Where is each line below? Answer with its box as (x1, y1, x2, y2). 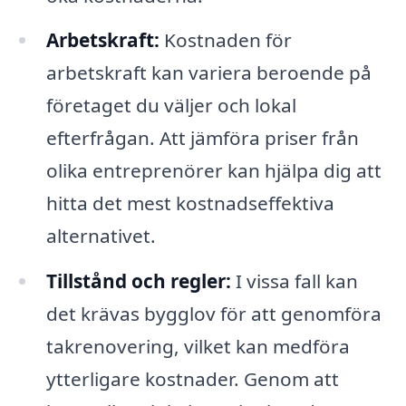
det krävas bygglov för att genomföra (45, 301, 382, 327)
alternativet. (45, 223, 156, 249)
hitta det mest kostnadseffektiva (45, 190, 334, 217)
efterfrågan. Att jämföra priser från (45, 125, 359, 151)
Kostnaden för (159, 27, 292, 53)
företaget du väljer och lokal (45, 92, 296, 119)
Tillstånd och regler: (45, 268, 231, 295)
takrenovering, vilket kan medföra (45, 333, 350, 360)
